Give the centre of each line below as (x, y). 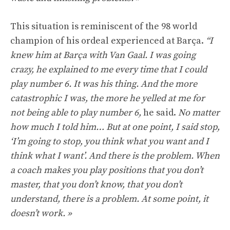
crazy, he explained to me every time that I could (109, 70)
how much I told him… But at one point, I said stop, (115, 127)
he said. (160, 113)
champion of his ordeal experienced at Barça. (108, 41)
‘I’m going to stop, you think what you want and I (110, 141)
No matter (199, 113)
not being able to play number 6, (76, 113)
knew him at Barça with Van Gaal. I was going (103, 55)
